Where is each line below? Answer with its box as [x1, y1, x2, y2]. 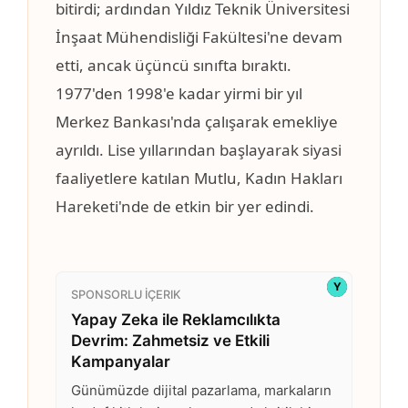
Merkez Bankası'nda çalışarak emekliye [56, 111, 338, 133]
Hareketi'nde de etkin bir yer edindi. [56, 196, 314, 218]
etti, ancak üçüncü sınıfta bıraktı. [56, 55, 291, 76]
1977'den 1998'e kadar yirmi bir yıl [56, 83, 302, 105]
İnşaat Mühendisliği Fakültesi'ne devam [56, 26, 342, 48]
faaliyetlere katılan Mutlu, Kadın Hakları [56, 168, 342, 189]
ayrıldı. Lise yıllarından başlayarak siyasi [56, 139, 342, 161]
